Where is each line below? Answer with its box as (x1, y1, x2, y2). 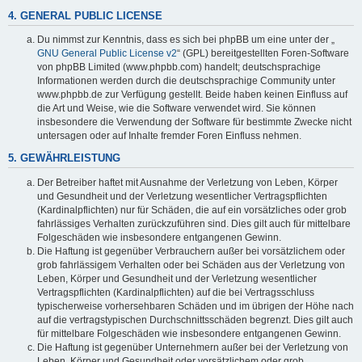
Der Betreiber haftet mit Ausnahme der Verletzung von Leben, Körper (37, 176, 338, 188)
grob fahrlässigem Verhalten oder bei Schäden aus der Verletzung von (37, 259, 345, 271)
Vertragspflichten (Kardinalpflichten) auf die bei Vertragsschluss (37, 286, 314, 298)
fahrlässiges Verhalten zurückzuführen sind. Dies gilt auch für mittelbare (37, 217, 351, 229)
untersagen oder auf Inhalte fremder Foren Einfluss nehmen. (37, 130, 301, 142)
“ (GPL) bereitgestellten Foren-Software (177, 48, 349, 60)
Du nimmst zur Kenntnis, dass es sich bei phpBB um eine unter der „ (37, 34, 335, 46)
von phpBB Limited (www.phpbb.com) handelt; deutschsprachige (37, 61, 321, 74)
